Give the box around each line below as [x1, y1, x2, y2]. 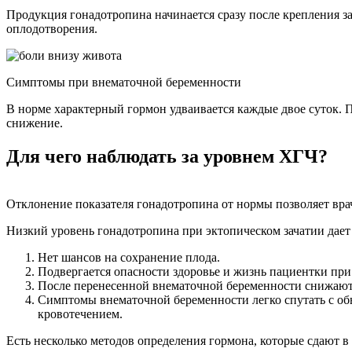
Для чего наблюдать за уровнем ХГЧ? [6, 145, 328, 167]
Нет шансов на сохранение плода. [38, 250, 220, 264]
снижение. [6, 115, 63, 130]
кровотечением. [38, 306, 123, 321]
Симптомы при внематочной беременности [6, 75, 241, 89]
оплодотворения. [6, 21, 97, 35]
